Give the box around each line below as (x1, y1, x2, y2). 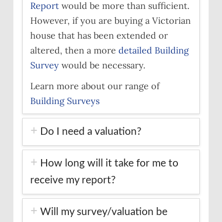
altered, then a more (30, 44, 118, 56)
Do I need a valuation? (40, 126, 141, 137)
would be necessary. (58, 59, 145, 71)
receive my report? (30, 175, 115, 186)
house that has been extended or (30, 29, 168, 41)
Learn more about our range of (30, 80, 160, 92)
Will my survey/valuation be (40, 207, 167, 218)
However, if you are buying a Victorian (30, 14, 191, 26)
